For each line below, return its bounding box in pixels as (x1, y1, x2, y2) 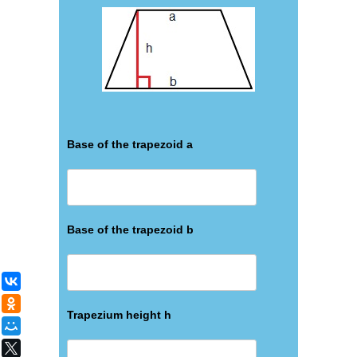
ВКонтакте (29, 275, 79, 288)
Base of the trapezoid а (67, 138, 193, 151)
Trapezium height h (67, 308, 171, 321)
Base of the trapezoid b (67, 223, 194, 236)
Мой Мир (29, 320, 72, 332)
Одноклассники (29, 297, 104, 310)
